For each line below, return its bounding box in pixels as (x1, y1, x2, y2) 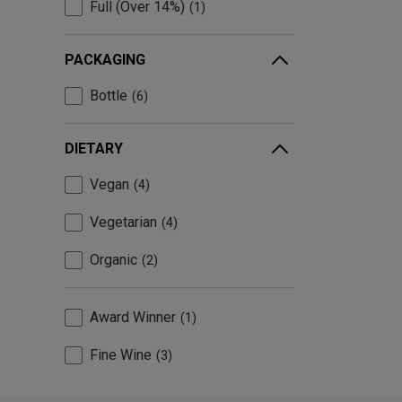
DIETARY (65, 140, 123, 158)
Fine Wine (90, 346, 152, 364)
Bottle (90, 87, 127, 105)
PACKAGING (65, 51, 145, 69)
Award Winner (90, 309, 176, 327)
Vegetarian (90, 214, 157, 232)
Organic (90, 251, 137, 269)
